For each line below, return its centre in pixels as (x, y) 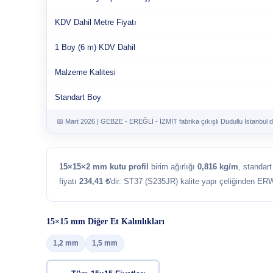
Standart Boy (78, 97)
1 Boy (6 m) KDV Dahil (95, 47)
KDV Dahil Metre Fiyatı (96, 22)
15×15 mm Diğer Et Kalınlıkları (105, 222)
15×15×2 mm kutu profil (104, 167)
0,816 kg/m (218, 167)
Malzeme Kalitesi (85, 72)
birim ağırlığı (173, 167)
